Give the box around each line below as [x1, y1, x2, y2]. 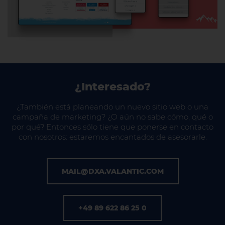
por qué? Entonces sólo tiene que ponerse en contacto [12, 122, 213, 132]
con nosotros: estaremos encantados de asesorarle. [18, 132, 207, 142]
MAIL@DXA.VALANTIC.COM [61, 166, 164, 176]
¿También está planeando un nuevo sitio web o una [17, 101, 208, 111]
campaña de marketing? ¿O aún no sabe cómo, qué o [12, 111, 213, 122]
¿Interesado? [74, 79, 151, 93]
